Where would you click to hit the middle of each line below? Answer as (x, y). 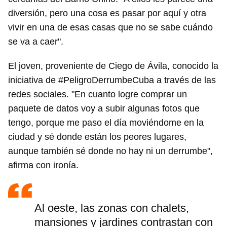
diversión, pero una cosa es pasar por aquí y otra (107, 13)
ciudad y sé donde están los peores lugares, (97, 137)
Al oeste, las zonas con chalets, (112, 208)
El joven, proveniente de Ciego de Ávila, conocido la (113, 66)
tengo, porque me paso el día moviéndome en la (106, 123)
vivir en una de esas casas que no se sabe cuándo (110, 28)
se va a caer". (36, 42)
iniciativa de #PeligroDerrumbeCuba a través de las (112, 80)
